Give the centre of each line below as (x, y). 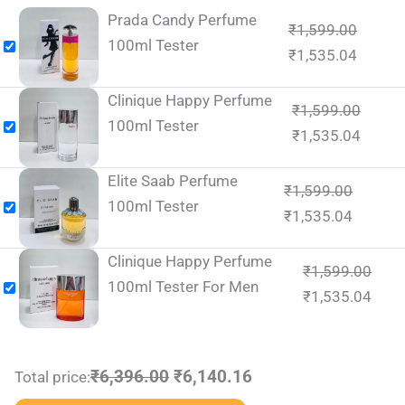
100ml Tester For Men (183, 286)
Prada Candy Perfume (182, 19)
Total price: (52, 377)
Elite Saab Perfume (173, 180)
